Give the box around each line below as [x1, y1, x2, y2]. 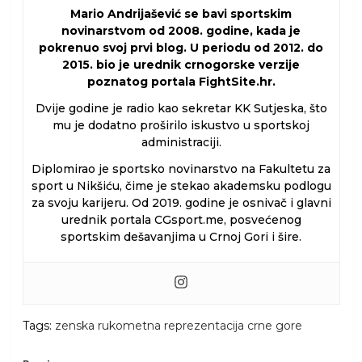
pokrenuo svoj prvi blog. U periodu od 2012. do [39, 40, 323, 56]
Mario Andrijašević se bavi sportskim [70, 6, 292, 22]
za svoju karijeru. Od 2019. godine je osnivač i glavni [31, 196, 331, 211]
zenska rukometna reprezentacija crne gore [54, 318, 302, 334]
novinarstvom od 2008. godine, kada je [61, 23, 301, 39]
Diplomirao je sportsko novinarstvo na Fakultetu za [32, 162, 330, 177]
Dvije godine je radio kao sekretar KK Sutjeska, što [35, 101, 327, 116]
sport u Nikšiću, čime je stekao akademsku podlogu [31, 179, 331, 194]
